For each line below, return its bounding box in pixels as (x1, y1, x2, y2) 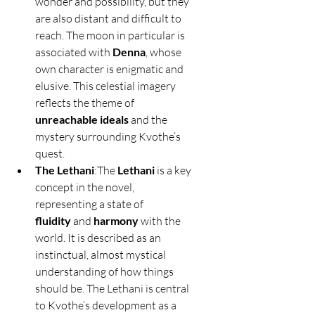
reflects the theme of (35, 96, 136, 110)
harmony (94, 214, 139, 228)
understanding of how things (35, 264, 176, 279)
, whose (146, 45, 184, 60)
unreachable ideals (35, 112, 129, 127)
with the (139, 214, 183, 229)
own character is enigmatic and (35, 62, 186, 77)
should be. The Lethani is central (35, 281, 191, 296)
